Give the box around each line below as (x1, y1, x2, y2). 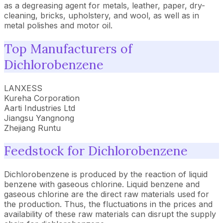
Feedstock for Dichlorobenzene (4, 143, 188, 159)
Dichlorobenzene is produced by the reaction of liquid (4, 169, 208, 179)
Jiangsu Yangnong (4, 112, 74, 123)
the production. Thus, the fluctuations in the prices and (4, 199, 213, 209)
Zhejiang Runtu (4, 122, 61, 133)
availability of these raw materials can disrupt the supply (4, 209, 216, 219)
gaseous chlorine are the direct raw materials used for (4, 189, 209, 199)
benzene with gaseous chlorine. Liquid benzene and (4, 179, 200, 189)
